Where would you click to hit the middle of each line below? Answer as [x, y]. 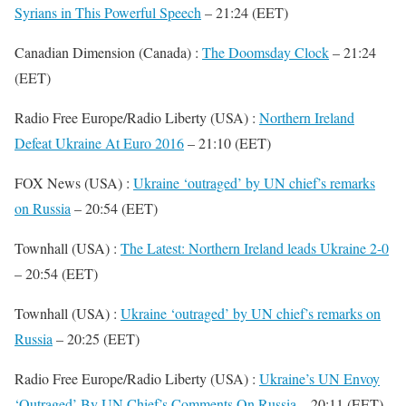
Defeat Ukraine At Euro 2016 [99, 143]
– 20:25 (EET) [96, 338]
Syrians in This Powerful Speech [108, 12]
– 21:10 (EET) [227, 143]
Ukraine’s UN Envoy [319, 378]
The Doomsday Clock [266, 52]
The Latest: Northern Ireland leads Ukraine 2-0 [255, 248]
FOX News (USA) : [74, 183]
